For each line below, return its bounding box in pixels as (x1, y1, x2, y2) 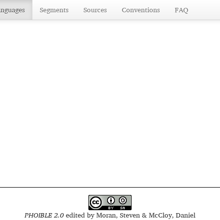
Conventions (122, 4, 160, 15)
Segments (40, 4, 69, 15)
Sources (83, 4, 107, 15)
